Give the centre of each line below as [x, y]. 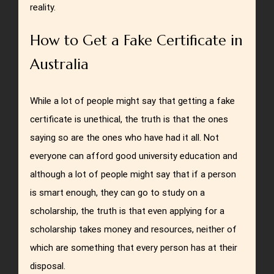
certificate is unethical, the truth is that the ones [129, 120]
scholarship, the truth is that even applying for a [128, 211]
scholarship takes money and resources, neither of [134, 230]
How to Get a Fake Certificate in [137, 40]
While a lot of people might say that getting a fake [133, 101]
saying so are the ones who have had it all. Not [125, 138]
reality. [43, 7]
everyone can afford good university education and [134, 156]
